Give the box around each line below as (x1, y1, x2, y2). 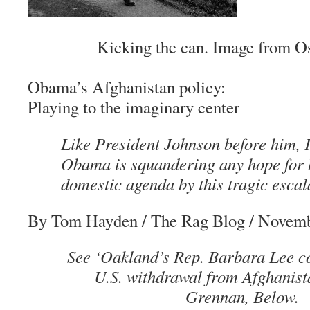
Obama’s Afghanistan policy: (28, 75, 226, 98)
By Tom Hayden (28, 209, 138, 232)
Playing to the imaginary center (28, 95, 239, 118)
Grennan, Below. (185, 285, 299, 308)
